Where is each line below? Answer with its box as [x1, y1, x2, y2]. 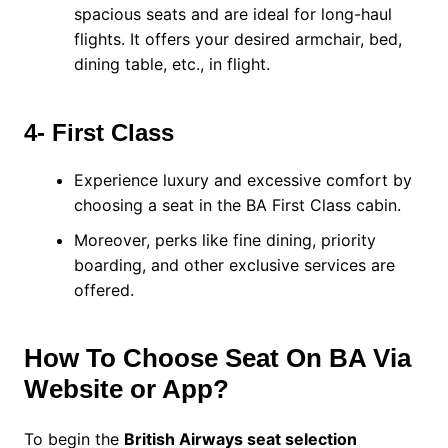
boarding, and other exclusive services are [73, 255, 395, 276]
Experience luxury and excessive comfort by [73, 170, 412, 191]
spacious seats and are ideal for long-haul [73, 4, 392, 25]
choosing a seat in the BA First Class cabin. [73, 195, 406, 216]
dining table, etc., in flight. [73, 54, 275, 75]
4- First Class [23, 119, 181, 147]
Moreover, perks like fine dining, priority [73, 230, 376, 251]
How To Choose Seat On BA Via [23, 343, 411, 374]
